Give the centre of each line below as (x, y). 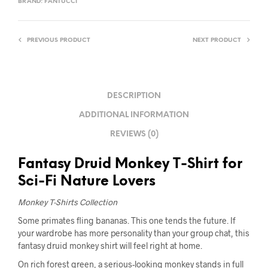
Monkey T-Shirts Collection (68, 202)
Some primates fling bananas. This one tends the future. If (127, 220)
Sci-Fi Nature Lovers (87, 182)
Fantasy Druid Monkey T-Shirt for (130, 164)
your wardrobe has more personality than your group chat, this (134, 233)
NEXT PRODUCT (217, 40)
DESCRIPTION (134, 96)
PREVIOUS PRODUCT (59, 40)
